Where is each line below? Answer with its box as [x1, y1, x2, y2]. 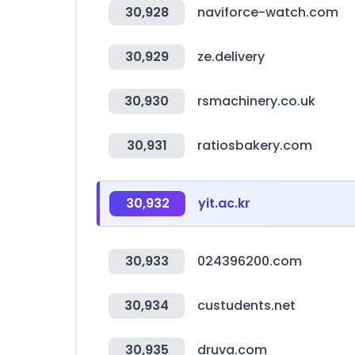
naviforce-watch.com [197, 3, 338, 21]
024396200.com [197, 252, 302, 270]
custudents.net [197, 296, 296, 315]
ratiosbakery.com [197, 136, 312, 155]
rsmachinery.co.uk [197, 92, 315, 110]
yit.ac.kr [198, 194, 250, 212]
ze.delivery [197, 48, 265, 66]
